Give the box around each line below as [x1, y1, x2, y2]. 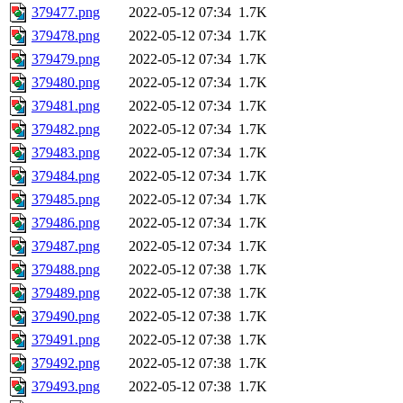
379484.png [31, 168, 100, 184]
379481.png [31, 98, 100, 114]
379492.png [31, 355, 100, 372]
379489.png [31, 285, 100, 301]
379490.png [31, 309, 100, 325]
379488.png [31, 262, 100, 278]
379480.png [31, 75, 100, 91]
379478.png [31, 28, 100, 44]
